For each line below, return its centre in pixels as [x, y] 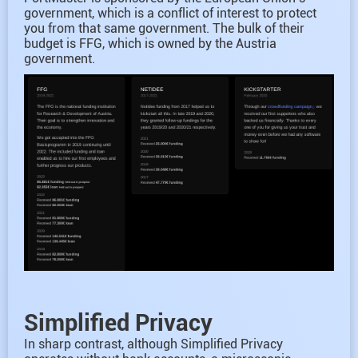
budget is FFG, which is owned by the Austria [150, 43]
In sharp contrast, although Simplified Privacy [153, 344]
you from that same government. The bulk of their [164, 28]
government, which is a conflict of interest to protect [170, 13]
